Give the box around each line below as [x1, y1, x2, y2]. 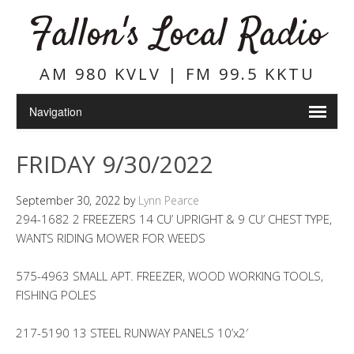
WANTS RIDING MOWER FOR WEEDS [16, 230, 205, 246]
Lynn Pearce [138, 193, 199, 208]
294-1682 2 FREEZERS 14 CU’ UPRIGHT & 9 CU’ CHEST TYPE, [16, 211, 332, 227]
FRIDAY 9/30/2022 [16, 148, 213, 180]
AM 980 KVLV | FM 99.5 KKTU [39, 63, 315, 85]
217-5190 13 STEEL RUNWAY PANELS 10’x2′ [16, 325, 248, 341]
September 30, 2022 [16, 193, 120, 208]
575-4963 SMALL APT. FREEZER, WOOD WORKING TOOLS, [16, 268, 323, 284]
